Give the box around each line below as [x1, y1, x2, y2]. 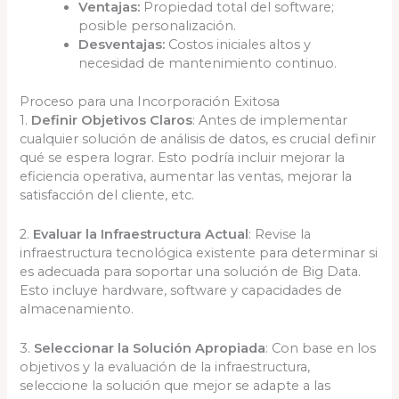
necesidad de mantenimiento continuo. [78, 54, 338, 71]
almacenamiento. [20, 300, 134, 317]
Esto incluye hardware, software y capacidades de [20, 281, 343, 298]
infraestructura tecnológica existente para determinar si [20, 244, 379, 261]
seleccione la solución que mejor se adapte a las [20, 378, 331, 395]
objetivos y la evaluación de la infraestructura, [20, 359, 311, 376]
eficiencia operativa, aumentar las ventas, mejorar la [20, 167, 353, 184]
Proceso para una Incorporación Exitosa [20, 93, 281, 110]
